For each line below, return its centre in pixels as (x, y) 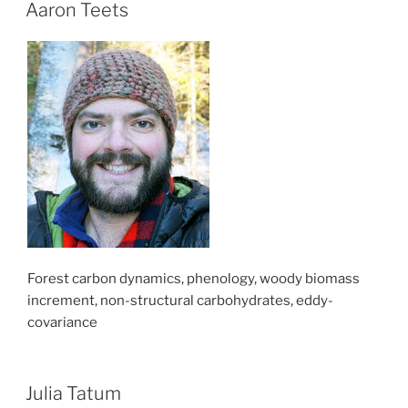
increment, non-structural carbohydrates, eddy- (180, 300)
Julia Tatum (73, 394)
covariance (62, 322)
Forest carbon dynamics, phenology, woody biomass (194, 278)
